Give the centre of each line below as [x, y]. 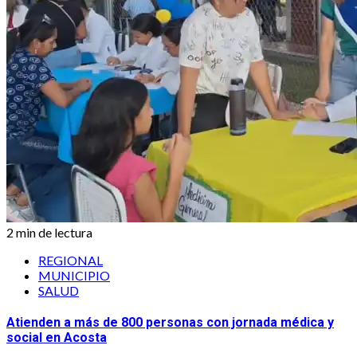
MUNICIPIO [74, 275]
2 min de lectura [49, 232]
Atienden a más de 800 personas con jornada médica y [170, 322]
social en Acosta [57, 337]
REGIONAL [71, 260]
